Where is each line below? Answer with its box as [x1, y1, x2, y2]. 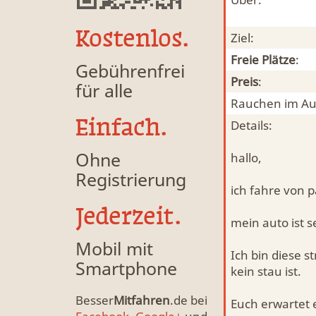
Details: [231, 117, 272, 133]
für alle [75, 78, 133, 102]
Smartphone [75, 256, 177, 280]
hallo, [231, 150, 262, 166]
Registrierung [75, 167, 186, 191]
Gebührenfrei [75, 59, 185, 83]
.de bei [170, 292, 207, 308]
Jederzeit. [75, 202, 181, 230]
